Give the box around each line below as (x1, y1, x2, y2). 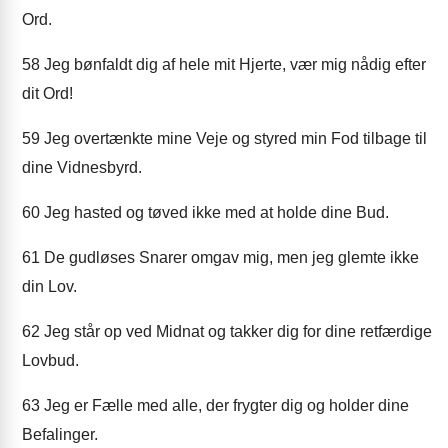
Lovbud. (22, 352, 79, 369)
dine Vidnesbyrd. (22, 159, 142, 176)
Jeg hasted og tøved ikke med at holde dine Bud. (40, 204, 389, 221)
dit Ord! (22, 85, 73, 102)
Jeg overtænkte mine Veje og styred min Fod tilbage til (40, 130, 427, 147)
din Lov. (22, 278, 77, 295)
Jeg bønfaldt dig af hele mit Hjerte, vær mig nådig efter (40, 56, 426, 73)
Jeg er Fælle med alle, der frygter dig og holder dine (40, 397, 409, 414)
